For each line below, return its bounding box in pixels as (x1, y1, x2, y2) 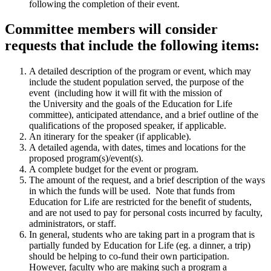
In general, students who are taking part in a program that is (29, 229, 255, 240)
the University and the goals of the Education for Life (29, 99, 232, 109)
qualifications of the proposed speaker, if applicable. (29, 120, 226, 131)
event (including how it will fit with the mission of (29, 88, 222, 99)
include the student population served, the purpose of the (29, 77, 244, 88)
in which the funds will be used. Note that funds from (29, 186, 235, 197)
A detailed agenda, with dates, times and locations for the (29, 142, 246, 153)
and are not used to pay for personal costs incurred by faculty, (29, 207, 263, 218)
